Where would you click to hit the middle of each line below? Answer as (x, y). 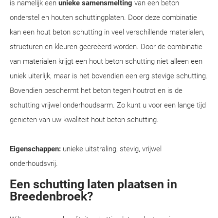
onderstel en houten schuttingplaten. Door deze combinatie (103, 18)
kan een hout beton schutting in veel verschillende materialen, (107, 32)
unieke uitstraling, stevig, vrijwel (111, 149)
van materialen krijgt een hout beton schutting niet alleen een (106, 61)
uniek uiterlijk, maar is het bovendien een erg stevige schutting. (109, 76)
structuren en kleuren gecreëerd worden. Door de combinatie (106, 47)
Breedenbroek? (51, 196)
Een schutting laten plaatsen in (93, 184)
